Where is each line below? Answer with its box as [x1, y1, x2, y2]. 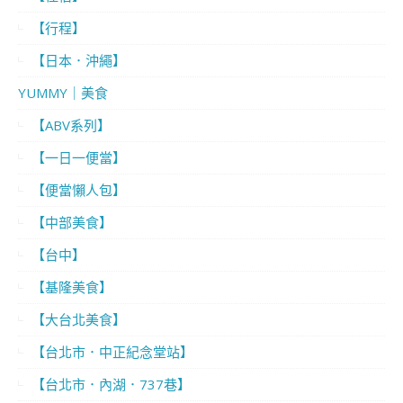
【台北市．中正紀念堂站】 [31, 343, 193, 362]
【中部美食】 [31, 213, 112, 232]
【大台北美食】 [31, 310, 126, 329]
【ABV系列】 [31, 116, 111, 135]
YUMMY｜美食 [18, 84, 108, 103]
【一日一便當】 [31, 148, 126, 167]
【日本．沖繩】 [31, 51, 126, 70]
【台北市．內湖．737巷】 [31, 375, 191, 394]
